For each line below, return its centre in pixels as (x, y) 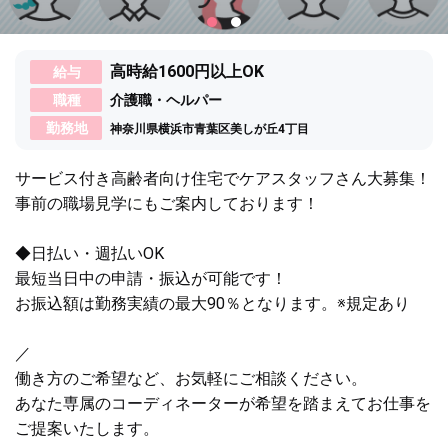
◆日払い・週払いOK (89, 253)
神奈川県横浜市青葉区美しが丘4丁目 (209, 129)
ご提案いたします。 (87, 428)
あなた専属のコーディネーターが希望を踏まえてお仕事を (223, 403)
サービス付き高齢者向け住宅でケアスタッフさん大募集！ (223, 178)
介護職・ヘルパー (166, 100)
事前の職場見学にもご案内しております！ (167, 203)
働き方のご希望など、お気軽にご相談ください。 (191, 378)
